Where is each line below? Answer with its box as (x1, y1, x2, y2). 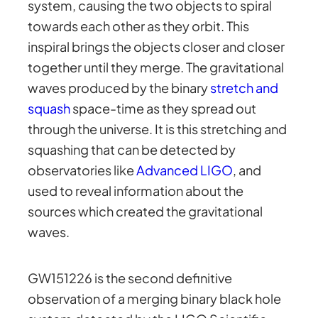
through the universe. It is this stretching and (28, 120, 287, 137)
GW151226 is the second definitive (28, 270, 233, 287)
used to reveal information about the (28, 182, 244, 199)
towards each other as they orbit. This (28, 17, 250, 34)
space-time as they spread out (70, 99, 257, 116)
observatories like (28, 161, 137, 178)
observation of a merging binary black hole (28, 290, 282, 307)
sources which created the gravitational (28, 202, 263, 219)
